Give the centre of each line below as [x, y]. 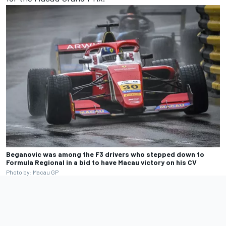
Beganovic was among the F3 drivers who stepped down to [105, 154]
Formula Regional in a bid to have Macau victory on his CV [101, 162]
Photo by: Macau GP [32, 172]
